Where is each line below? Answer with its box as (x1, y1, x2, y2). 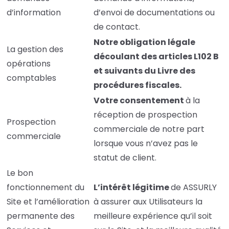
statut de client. (94, 152, 156, 164)
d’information (7, 7, 61, 19)
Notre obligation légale (94, 36, 195, 49)
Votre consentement (94, 95, 186, 107)
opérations (7, 58, 51, 70)
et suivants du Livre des (94, 65, 195, 77)
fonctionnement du (7, 181, 84, 194)
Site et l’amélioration (7, 196, 89, 208)
